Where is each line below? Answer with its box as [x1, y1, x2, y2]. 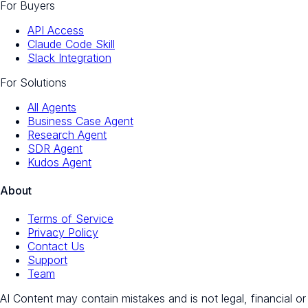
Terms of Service [27, 212, 113, 226]
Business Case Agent [27, 113, 133, 128]
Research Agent [27, 127, 107, 142]
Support [27, 253, 67, 267]
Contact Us [27, 239, 85, 254]
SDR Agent [27, 141, 82, 155]
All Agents [27, 100, 76, 114]
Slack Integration [27, 50, 111, 65]
